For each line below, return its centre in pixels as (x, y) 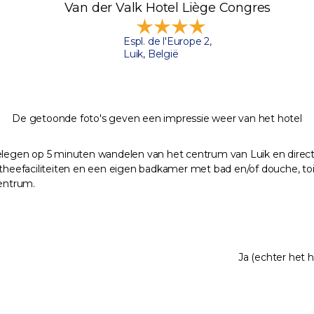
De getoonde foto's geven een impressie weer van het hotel (157, 119)
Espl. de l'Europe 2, (167, 42)
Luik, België (151, 54)
